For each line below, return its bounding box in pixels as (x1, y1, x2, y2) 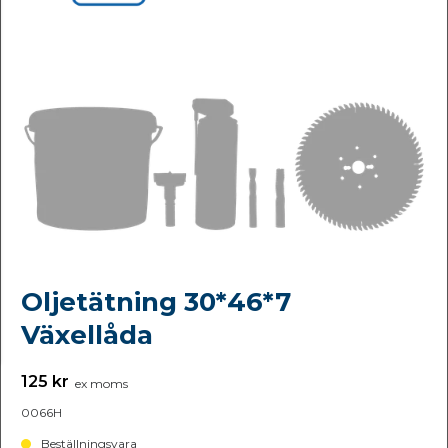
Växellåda (21, 319, 153, 351)
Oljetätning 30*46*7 (21, 286, 291, 318)
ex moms (69, 376, 128, 391)
